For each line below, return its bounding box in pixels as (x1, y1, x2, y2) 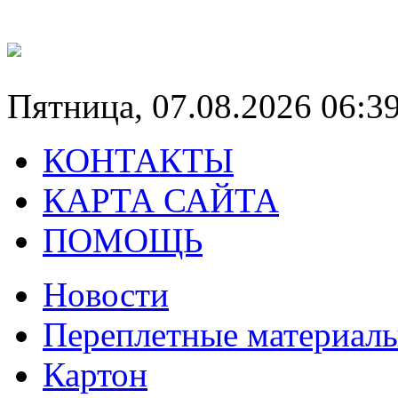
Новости (43, 275, 169, 314)
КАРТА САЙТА (43, 180, 279, 219)
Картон (43, 354, 147, 394)
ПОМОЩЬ (43, 220, 203, 259)
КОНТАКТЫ (43, 140, 234, 179)
